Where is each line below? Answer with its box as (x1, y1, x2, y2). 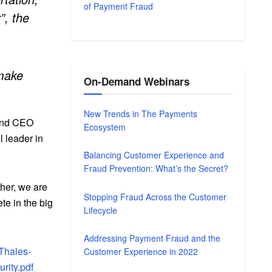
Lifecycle (84, 203, 118, 216)
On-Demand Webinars (84, 73, 190, 89)
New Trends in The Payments (84, 107, 198, 120)
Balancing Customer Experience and (84, 149, 225, 161)
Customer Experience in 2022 (84, 245, 199, 258)
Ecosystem (84, 120, 126, 133)
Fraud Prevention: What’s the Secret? (84, 162, 229, 175)
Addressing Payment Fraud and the (84, 232, 221, 245)
